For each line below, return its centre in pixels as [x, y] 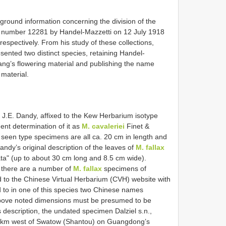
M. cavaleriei [103, 126]
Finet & [137, 126]
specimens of [124, 168]
